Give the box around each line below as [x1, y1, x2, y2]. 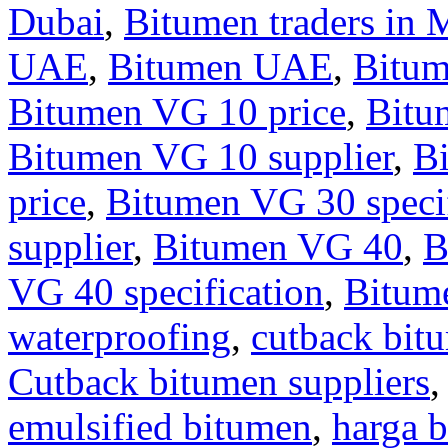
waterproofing [8, 315, 231, 358]
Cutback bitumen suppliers [8, 360, 430, 403]
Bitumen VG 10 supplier [8, 135, 393, 178]
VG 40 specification [8, 270, 324, 313]
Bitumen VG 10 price [8, 90, 346, 133]
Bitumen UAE [108, 45, 333, 88]
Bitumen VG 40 [153, 225, 403, 268]
